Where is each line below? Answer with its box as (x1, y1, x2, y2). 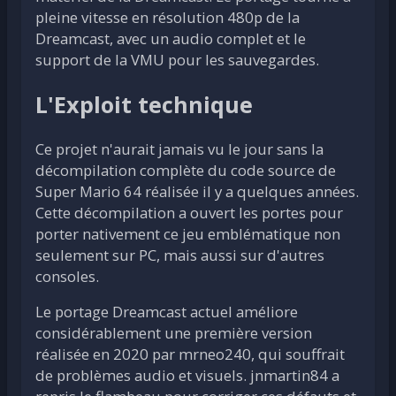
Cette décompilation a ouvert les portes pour (35, 202, 343, 224)
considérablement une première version (35, 323, 312, 344)
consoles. (35, 266, 99, 287)
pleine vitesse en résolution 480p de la (35, 6, 300, 27)
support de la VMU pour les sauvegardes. (35, 49, 319, 70)
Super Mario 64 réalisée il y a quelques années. (35, 181, 359, 202)
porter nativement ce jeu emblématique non (35, 224, 340, 245)
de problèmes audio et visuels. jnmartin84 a (35, 365, 339, 386)
